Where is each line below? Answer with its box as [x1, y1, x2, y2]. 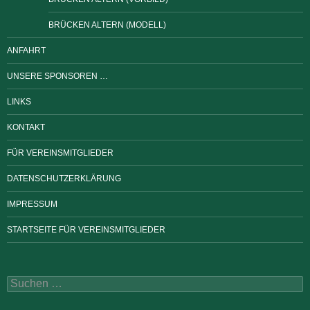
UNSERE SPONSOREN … [7, 71, 108, 82]
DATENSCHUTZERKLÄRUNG [7, 174, 121, 184]
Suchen [6, 276, 39, 288]
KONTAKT [7, 122, 45, 133]
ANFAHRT [7, 46, 46, 56]
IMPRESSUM [7, 199, 57, 210]
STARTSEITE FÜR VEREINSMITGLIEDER [7, 225, 165, 235]
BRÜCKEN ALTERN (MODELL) [48, 20, 166, 30]
